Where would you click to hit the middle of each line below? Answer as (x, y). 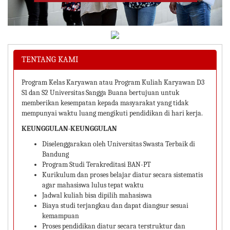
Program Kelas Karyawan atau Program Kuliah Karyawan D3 (113, 83)
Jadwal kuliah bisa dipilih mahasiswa (97, 196)
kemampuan (61, 216)
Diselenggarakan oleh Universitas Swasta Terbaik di (119, 144)
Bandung (55, 155)
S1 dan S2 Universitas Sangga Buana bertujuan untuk (100, 93)
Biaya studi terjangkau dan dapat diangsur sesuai (115, 206)
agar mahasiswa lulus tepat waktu (93, 185)
